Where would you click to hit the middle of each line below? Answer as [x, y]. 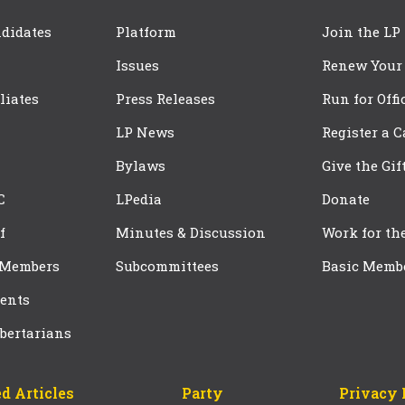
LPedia [139, 198]
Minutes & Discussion [191, 232]
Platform [146, 31]
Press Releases [165, 98]
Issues [137, 65]
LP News [145, 132]
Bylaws [141, 165]
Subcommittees [167, 265]
